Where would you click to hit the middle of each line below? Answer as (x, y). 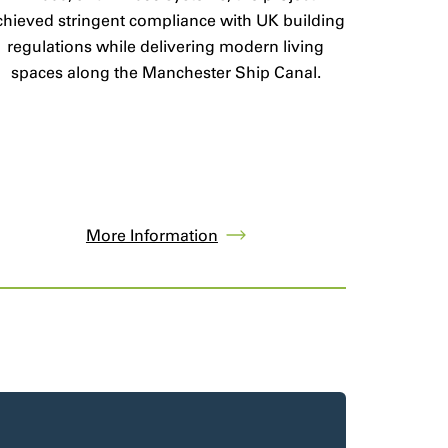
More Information (151, 235)
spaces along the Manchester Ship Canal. (165, 73)
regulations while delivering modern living (166, 47)
